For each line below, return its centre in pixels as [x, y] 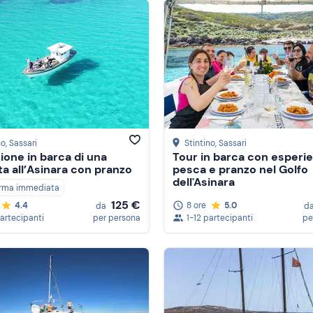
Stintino [200, 144]
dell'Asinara [204, 182]
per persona [117, 218]
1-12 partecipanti [220, 218]
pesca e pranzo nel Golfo [240, 170]
